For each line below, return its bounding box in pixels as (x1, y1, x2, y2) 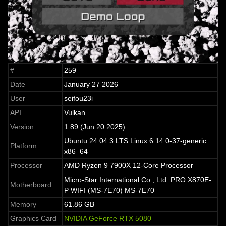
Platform (10, 142, 37, 150)
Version (10, 123, 34, 131)
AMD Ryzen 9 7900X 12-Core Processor (64, 161, 194, 170)
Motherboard (10, 181, 52, 189)
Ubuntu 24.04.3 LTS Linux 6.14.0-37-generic (64, 137, 207, 145)
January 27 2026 (64, 80, 119, 89)
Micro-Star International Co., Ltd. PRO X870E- (64, 176, 212, 184)
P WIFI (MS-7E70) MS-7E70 (64, 186, 155, 195)
